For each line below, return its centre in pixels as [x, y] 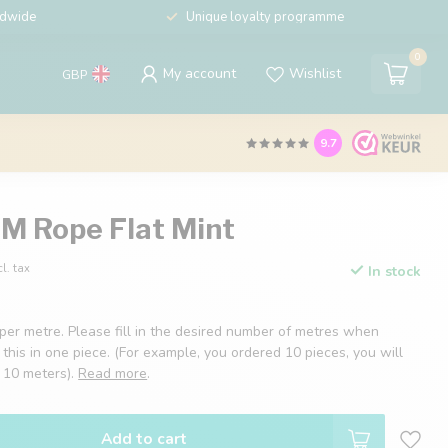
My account [199, 73]
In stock [392, 271]
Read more [113, 373]
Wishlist [315, 73]
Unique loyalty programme [264, 17]
